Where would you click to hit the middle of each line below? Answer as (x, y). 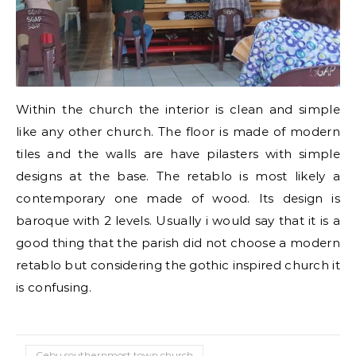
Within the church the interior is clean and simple (178, 110)
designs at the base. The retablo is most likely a (178, 176)
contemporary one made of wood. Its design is (178, 199)
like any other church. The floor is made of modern (178, 132)
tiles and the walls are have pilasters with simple (178, 154)
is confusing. (54, 288)
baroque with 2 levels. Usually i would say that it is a (178, 221)
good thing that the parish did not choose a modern (178, 243)
